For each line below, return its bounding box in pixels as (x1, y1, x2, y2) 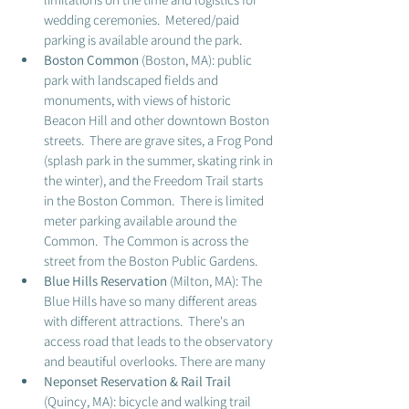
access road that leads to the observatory (44, 332, 276, 350)
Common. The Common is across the (44, 232, 251, 249)
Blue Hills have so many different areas (44, 292, 259, 309)
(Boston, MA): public (139, 51, 255, 68)
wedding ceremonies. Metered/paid (44, 11, 242, 28)
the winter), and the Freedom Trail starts (44, 172, 266, 189)
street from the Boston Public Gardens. (44, 252, 260, 269)
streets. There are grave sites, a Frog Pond (44, 131, 276, 149)
